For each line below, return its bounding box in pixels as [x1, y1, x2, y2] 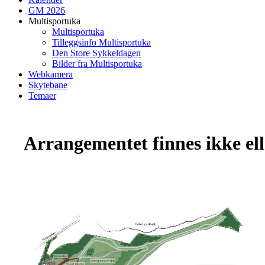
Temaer [28, 90, 56, 101]
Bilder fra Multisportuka [52, 58, 142, 69]
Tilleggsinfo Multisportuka [52, 37, 151, 47]
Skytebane [28, 79, 67, 90]
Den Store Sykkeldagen [52, 47, 141, 58]
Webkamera [28, 69, 73, 79]
